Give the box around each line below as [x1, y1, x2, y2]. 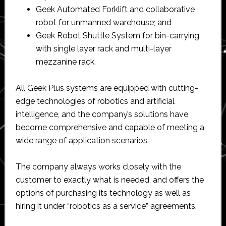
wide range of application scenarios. [15, 135, 149, 145]
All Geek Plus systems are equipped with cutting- [15, 83, 198, 93]
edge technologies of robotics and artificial [15, 96, 175, 106]
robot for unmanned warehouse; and [35, 17, 172, 27]
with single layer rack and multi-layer [35, 43, 172, 53]
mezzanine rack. [35, 56, 96, 67]
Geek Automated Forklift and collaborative [35, 4, 195, 14]
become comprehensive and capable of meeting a [15, 122, 204, 132]
